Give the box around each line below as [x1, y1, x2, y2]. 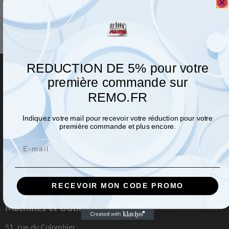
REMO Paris [5, 189, 55, 201]
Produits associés [5, 23, 95, 38]
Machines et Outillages [5, 201, 103, 214]
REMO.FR [87, 90, 147, 105]
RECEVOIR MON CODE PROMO [51, 181, 184, 190]
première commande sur [47, 75, 188, 90]
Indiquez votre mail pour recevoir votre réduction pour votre [22, 114, 213, 122]
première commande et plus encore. [59, 122, 176, 130]
